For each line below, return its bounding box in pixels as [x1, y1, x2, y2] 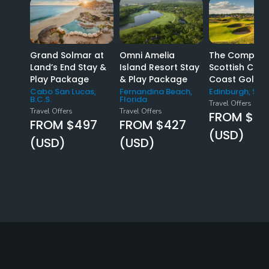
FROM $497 [30, 116, 97, 133]
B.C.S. [30, 93, 52, 105]
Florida [119, 93, 147, 105]
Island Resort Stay [119, 61, 199, 73]
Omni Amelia [119, 49, 175, 61]
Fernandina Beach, [119, 85, 192, 97]
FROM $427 [119, 116, 186, 133]
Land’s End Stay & [30, 61, 106, 73]
